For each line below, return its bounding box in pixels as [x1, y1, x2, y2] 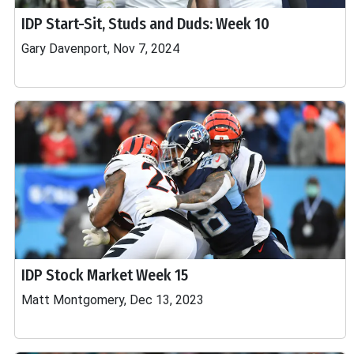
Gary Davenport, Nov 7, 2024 [21, 41, 179, 56]
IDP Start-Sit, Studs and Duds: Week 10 [21, 14, 269, 33]
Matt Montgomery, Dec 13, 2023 [21, 292, 204, 307]
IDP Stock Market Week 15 [21, 265, 188, 284]
